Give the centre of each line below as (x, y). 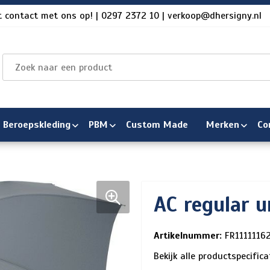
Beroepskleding (36, 125)
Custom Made (157, 125)
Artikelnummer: (187, 236)
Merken (222, 125)
